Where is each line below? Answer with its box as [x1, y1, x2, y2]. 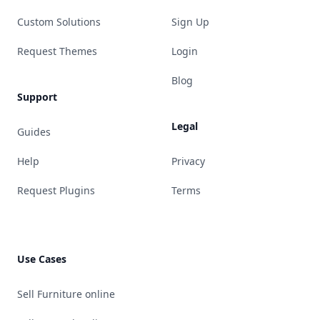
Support [17, 90, 57, 104]
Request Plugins [17, 184, 95, 197]
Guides [17, 125, 51, 139]
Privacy [171, 154, 205, 168]
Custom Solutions [17, 15, 101, 29]
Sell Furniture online [17, 287, 115, 301]
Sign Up [171, 15, 209, 29]
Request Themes [17, 44, 97, 58]
